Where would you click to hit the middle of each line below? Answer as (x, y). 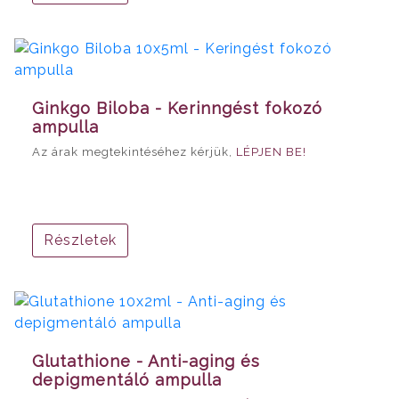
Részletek (80, 240)
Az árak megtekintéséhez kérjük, (134, 151)
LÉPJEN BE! (271, 151)
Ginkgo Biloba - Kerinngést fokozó (177, 108)
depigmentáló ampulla (127, 379)
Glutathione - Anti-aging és (146, 361)
